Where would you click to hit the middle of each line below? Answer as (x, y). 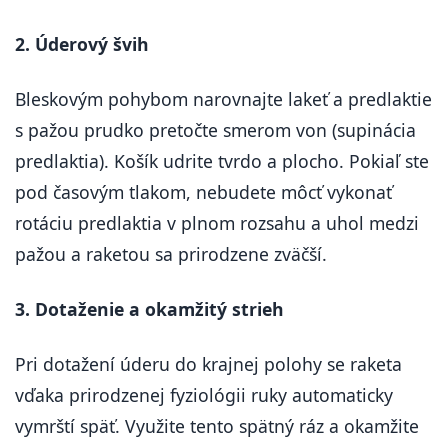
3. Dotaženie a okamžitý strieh (149, 309)
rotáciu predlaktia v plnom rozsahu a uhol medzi (217, 223)
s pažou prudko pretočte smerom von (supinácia (215, 130)
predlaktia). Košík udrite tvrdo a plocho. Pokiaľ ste (222, 161)
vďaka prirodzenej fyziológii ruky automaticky (204, 395)
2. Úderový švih (82, 44)
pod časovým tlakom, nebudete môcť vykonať (203, 192)
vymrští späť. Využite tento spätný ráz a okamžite (217, 426)
